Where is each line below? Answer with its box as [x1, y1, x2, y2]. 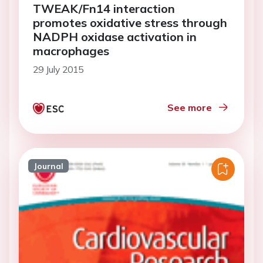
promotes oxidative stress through [33, 15, 227, 30]
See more [167, 101, 212, 113]
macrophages [33, 43, 109, 58]
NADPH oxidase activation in [33, 29, 197, 44]
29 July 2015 [33, 63, 83, 75]
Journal [33, 160, 63, 171]
